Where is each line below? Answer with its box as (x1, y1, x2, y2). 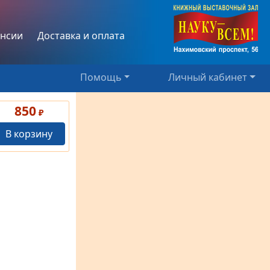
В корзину (5, 127, 52, 141)
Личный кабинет (168, 71, 248, 84)
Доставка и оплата (37, 28, 125, 42)
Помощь (80, 70, 122, 84)
